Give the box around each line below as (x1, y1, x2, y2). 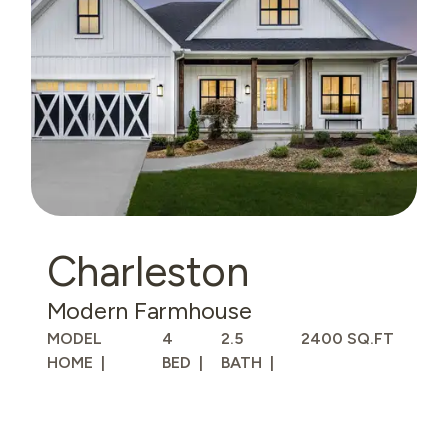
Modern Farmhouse (46, 296, 252, 326)
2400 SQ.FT (300, 329, 394, 349)
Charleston (46, 246, 249, 298)
